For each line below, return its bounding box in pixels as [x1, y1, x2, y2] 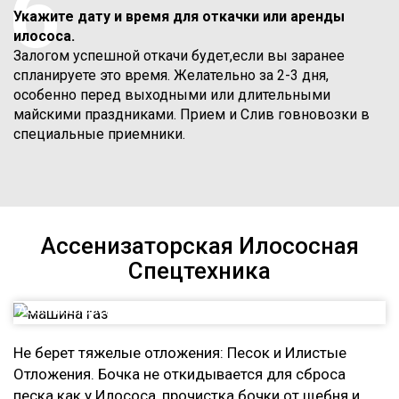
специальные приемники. [13, 126, 185, 142]
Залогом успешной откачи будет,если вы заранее [13, 47, 345, 64]
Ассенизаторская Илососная [40, 232, 359, 259]
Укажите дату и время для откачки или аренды [13, 8, 345, 25]
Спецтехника [128, 257, 271, 284]
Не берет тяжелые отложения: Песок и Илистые [13, 343, 346, 362]
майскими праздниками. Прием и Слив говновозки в [13, 106, 370, 123]
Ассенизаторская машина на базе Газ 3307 [18, 301, 284, 318]
